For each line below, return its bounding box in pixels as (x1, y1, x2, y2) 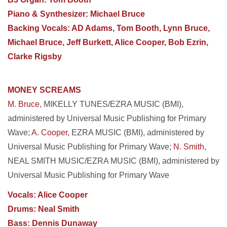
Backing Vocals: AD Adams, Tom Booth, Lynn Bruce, (8, 24, 210, 32)
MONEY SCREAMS (8, 86, 81, 94)
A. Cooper (31, 128, 67, 137)
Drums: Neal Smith (8, 205, 80, 213)
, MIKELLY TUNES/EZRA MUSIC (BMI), (40, 100, 183, 108)
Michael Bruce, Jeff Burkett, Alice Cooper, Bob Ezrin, (8, 38, 208, 47)
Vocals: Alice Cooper (8, 191, 88, 199)
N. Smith (173, 142, 204, 151)
